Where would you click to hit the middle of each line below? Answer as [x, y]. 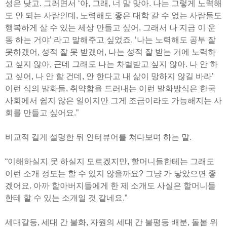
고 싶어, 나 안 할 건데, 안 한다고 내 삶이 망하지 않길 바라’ [109, 77]
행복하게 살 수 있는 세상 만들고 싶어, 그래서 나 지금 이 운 [110, 28]
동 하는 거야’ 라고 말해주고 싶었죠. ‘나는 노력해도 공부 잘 [110, 40]
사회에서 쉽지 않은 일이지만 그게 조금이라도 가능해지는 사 [113, 101]
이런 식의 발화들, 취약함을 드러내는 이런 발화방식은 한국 [110, 89]
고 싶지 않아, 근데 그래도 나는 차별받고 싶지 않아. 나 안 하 [111, 64]
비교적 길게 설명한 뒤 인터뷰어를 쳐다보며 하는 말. [98, 137]
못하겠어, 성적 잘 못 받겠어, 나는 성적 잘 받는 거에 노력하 [110, 52]
